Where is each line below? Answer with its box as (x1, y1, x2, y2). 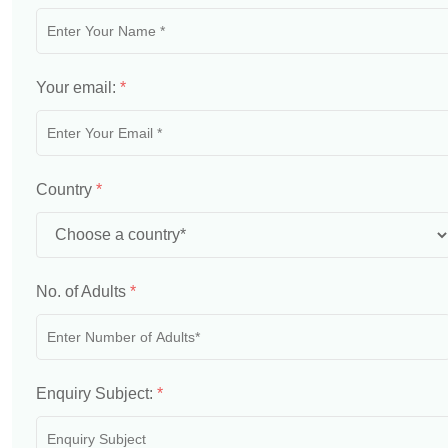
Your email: (36, 79, 120, 96)
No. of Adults (36, 283, 130, 300)
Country (36, 181, 96, 198)
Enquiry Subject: (36, 385, 157, 402)
